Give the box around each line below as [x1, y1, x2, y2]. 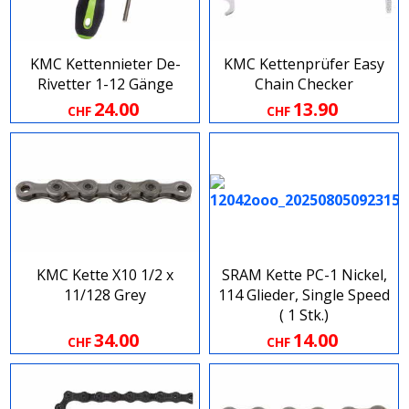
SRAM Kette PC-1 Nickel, [221, 265, 387, 286]
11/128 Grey [64, 285, 146, 306]
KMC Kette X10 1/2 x [37, 265, 173, 286]
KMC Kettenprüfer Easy [224, 54, 384, 75]
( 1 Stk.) [279, 305, 329, 326]
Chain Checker [255, 74, 353, 95]
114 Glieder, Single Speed [218, 285, 390, 306]
